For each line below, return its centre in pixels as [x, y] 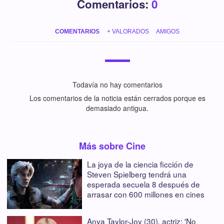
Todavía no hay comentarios [117, 85]
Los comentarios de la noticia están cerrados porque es [117, 98]
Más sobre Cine [112, 146]
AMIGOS [167, 32]
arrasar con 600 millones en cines [146, 194]
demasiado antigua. [117, 108]
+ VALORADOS [128, 32]
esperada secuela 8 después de [143, 184]
